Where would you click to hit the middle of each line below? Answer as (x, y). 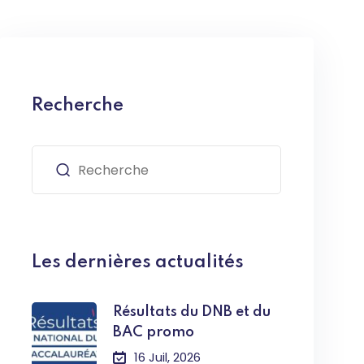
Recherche (78, 106)
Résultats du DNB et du (192, 312)
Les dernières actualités (138, 262)
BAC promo (154, 332)
